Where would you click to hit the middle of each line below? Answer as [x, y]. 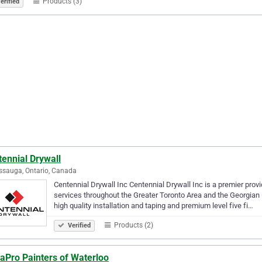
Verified [78, 225]
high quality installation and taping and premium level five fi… [154, 205]
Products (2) [133, 225]
